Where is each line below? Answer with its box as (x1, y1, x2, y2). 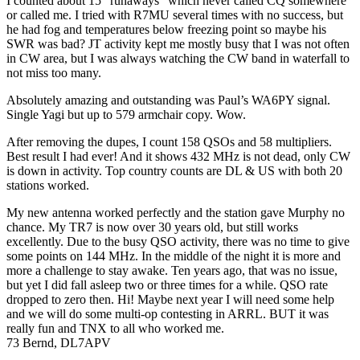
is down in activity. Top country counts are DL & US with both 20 (6, 164, 342, 178)
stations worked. (6, 178, 89, 193)
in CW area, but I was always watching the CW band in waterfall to (6, 51, 350, 66)
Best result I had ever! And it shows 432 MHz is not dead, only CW (6, 149, 350, 164)
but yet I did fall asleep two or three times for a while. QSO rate (6, 278, 328, 292)
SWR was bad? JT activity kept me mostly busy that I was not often (6, 37, 350, 51)
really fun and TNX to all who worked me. (6, 321, 224, 336)
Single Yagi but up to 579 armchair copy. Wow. (6, 108, 246, 122)
